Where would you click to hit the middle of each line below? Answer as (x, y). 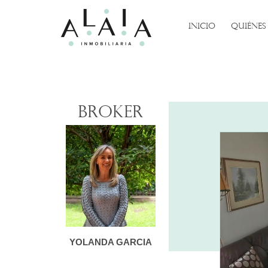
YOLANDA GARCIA (110, 242)
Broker (110, 113)
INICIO (202, 27)
